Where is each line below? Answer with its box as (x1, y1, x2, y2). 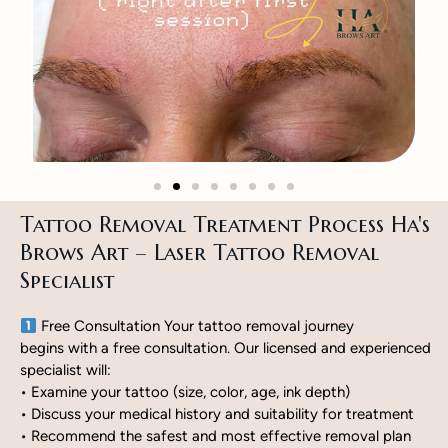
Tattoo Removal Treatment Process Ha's (20, 211, 430, 238)
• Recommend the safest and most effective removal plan (20, 427, 411, 445)
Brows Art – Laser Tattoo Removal (20, 239, 379, 266)
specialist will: (20, 361, 111, 379)
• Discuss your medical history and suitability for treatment (20, 405, 414, 423)
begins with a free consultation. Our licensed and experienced (20, 339, 431, 357)
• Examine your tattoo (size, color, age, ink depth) (20, 383, 350, 401)
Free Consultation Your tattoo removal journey (37, 317, 355, 335)
